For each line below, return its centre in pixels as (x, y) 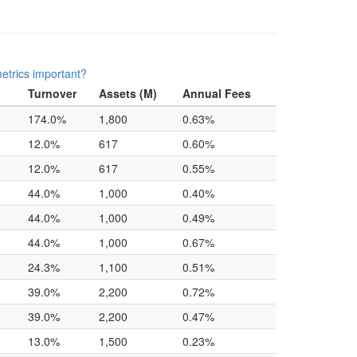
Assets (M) (128, 93)
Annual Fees (217, 93)
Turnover (52, 93)
